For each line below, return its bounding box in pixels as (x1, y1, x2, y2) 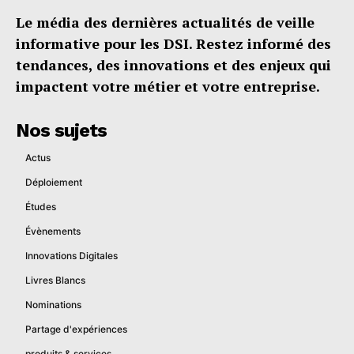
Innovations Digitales (25, 249, 118, 262)
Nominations (25, 298, 81, 311)
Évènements (25, 224, 81, 237)
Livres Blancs (25, 273, 85, 286)
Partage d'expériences (25, 322, 127, 335)
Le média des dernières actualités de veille (16, 12, 314, 32)
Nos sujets (16, 119, 107, 141)
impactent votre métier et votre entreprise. (16, 76, 320, 96)
